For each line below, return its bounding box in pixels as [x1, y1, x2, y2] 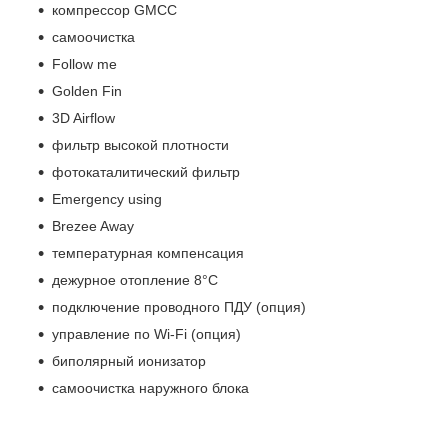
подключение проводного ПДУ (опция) [52, 298, 306, 315]
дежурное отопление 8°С [52, 271, 218, 288]
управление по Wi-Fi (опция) [52, 325, 241, 342]
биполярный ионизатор [52, 352, 206, 369]
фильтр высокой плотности [52, 136, 229, 153]
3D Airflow [52, 109, 115, 126]
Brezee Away [52, 217, 134, 234]
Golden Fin [52, 82, 122, 99]
